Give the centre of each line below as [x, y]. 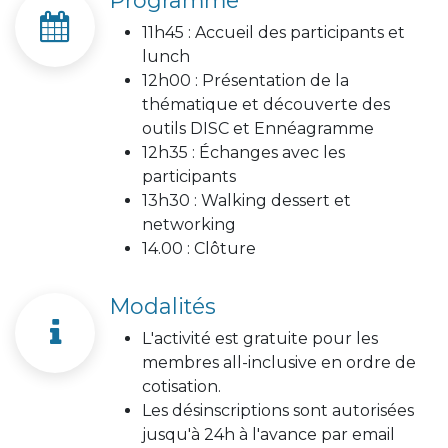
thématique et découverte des [266, 104]
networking [189, 224]
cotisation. [181, 386]
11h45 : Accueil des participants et [273, 32]
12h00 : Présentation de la [245, 80]
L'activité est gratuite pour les [260, 338]
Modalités [163, 305]
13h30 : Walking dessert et [246, 200]
